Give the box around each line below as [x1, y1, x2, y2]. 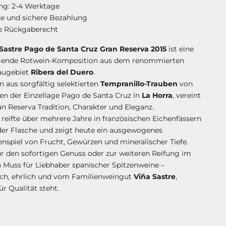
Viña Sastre [133, 172, 176, 182]
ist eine [166, 44, 194, 54]
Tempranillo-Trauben [100, 79, 178, 89]
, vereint [172, 91, 201, 100]
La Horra [141, 91, 173, 100]
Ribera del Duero [30, 68, 93, 77]
